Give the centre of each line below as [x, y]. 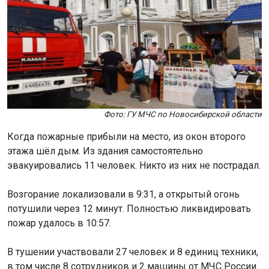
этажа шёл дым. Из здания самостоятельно [105, 151]
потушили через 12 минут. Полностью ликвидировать [129, 208]
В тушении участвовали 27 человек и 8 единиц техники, [133, 252]
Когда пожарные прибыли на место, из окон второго [126, 136]
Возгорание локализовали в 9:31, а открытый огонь [123, 194]
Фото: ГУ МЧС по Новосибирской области [183, 114]
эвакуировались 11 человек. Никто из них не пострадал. [134, 165]
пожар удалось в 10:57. [59, 223]
